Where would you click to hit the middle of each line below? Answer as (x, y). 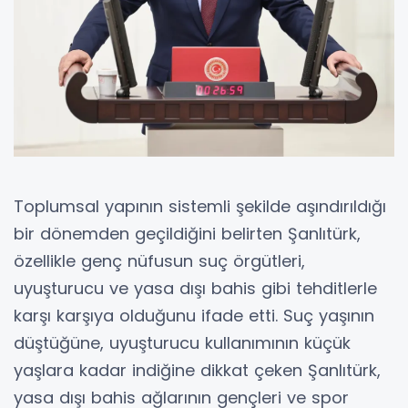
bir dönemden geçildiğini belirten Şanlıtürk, (187, 233)
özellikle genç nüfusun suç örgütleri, (159, 260)
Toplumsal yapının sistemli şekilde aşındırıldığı (200, 206)
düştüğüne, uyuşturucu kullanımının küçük (182, 342)
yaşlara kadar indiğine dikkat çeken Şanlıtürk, (197, 370)
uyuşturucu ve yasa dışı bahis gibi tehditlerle (195, 288)
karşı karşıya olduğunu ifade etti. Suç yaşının (194, 315)
